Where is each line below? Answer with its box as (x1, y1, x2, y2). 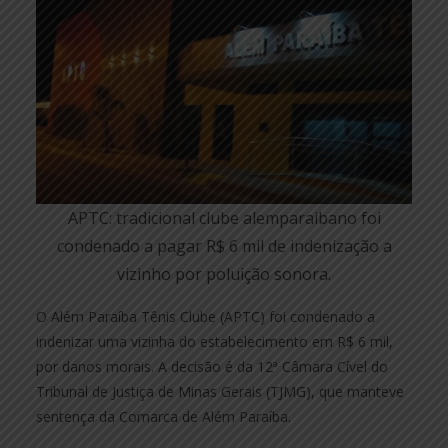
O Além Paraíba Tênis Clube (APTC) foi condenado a (36, 306, 375, 326)
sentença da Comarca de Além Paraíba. (36, 406, 291, 426)
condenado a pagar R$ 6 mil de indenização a (56, 234, 392, 257)
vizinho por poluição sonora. (117, 262, 331, 285)
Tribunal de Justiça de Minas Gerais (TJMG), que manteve (36, 381, 404, 401)
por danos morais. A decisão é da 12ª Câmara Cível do (36, 356, 388, 376)
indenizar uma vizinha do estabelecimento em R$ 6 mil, (36, 331, 393, 351)
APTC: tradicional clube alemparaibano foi (67, 206, 381, 229)
